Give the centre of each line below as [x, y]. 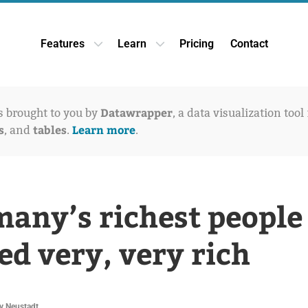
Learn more [104, 129]
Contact [249, 44]
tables [50, 129]
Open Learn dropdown [207, 50]
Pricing [196, 44]
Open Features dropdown [153, 50]
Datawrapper [136, 112]
